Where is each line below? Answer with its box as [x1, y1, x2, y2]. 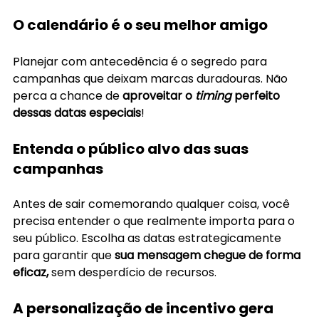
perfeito [231, 87, 283, 104]
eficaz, [13, 263, 48, 281]
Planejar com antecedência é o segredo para [13, 53, 270, 70]
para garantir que [13, 246, 115, 263]
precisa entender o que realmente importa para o [13, 212, 298, 229]
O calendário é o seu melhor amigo [13, 14, 268, 35]
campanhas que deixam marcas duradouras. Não [13, 70, 291, 87]
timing [195, 87, 231, 104]
